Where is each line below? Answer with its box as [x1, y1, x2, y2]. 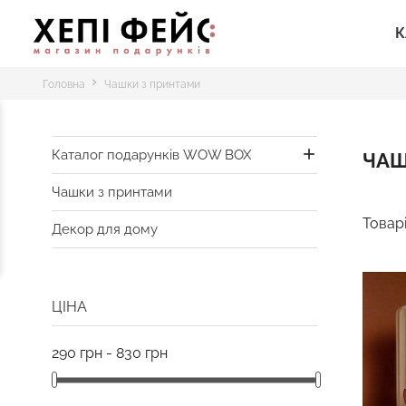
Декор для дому [52, 221, 158, 237]
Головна [43, 78, 85, 91]
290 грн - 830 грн [52, 344, 168, 362]
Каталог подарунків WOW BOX [52, 147, 251, 163]
